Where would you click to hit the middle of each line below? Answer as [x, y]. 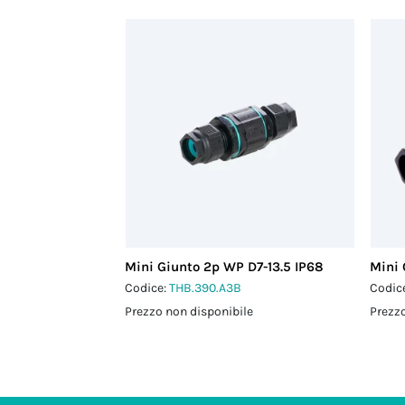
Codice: [147, 288]
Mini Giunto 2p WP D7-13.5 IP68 [225, 267]
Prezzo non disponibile [189, 311]
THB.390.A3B [206, 288]
